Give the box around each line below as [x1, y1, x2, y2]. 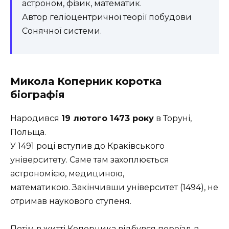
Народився [10, 113, 61, 123]
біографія [10, 88, 68, 101]
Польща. [10, 127, 46, 137]
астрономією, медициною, [10, 169, 124, 178]
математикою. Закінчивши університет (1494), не [10, 182, 218, 192]
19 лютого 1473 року [61, 113, 154, 123]
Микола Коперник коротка [10, 75, 162, 87]
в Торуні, [154, 113, 192, 123]
